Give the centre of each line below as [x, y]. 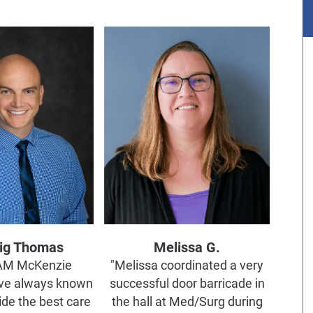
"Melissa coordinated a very [187, 265]
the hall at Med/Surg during [187, 301]
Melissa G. [187, 247]
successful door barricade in [187, 283]
